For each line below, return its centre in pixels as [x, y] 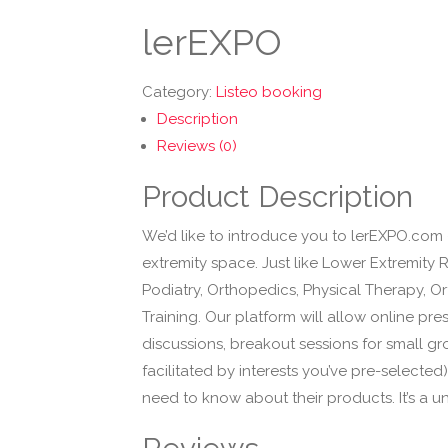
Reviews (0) [197, 146]
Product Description [277, 196]
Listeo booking [269, 92]
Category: [179, 92]
